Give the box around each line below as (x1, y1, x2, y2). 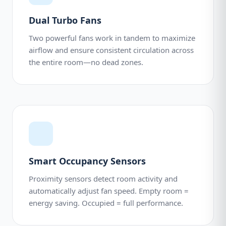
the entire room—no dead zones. (29, 57, 143, 67)
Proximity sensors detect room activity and (29, 174, 178, 184)
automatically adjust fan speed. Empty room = (29, 186, 189, 196)
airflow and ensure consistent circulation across (29, 45, 194, 55)
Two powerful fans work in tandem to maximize (29, 33, 195, 43)
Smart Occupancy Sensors (29, 155, 146, 167)
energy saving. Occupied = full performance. (29, 198, 183, 208)
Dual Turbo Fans (29, 14, 101, 26)
